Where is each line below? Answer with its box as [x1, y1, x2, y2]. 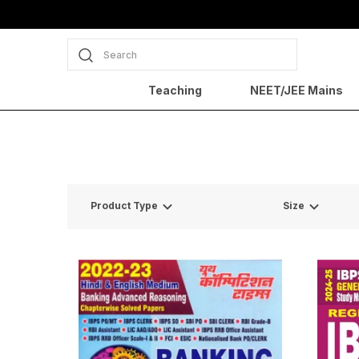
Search [103, 49, 137, 61]
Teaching [147, 83, 202, 97]
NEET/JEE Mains [249, 83, 343, 97]
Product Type [91, 200, 158, 212]
